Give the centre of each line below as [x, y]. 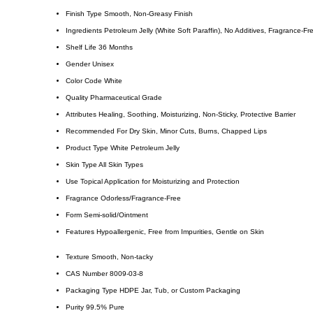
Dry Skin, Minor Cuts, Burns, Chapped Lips [198, 131]
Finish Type [84, 14]
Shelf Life [81, 48]
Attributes [81, 115]
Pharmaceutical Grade [126, 98]
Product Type [87, 148]
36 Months [116, 48]
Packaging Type [92, 291]
